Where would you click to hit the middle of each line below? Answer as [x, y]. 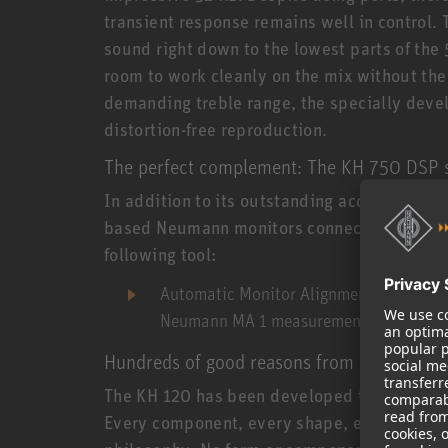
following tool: [160, 253]
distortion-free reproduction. [216, 128]
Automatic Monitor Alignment [266, 292]
